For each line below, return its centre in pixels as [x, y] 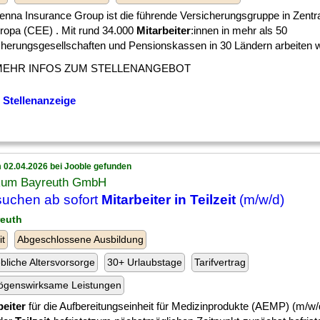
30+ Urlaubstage [145, 262]
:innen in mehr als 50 [239, 30]
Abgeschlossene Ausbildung [80, 239]
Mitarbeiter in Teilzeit [169, 200]
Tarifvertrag [220, 262]
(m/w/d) [260, 200]
